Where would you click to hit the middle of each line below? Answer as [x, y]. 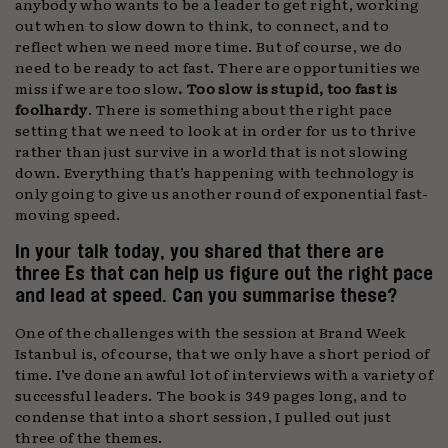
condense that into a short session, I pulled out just [203, 416]
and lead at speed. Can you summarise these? [206, 295]
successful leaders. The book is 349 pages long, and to [211, 395]
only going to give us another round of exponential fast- [222, 193]
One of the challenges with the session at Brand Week [211, 332]
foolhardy [51, 109]
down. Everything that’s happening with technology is [215, 172]
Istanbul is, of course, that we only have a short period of [222, 353]
